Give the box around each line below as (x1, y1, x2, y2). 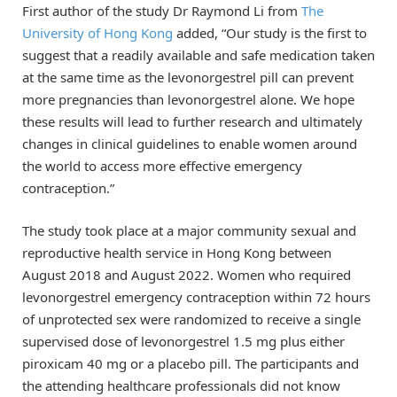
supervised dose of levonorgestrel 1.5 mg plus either (22, 331, 345, 350)
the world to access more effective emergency (22, 156, 302, 175)
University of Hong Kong (22, 23, 173, 42)
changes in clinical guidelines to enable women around (22, 134, 357, 152)
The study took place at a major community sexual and (22, 221, 356, 239)
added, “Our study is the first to (173, 23, 367, 42)
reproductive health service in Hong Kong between (22, 243, 331, 261)
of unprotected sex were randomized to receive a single (22, 309, 361, 328)
